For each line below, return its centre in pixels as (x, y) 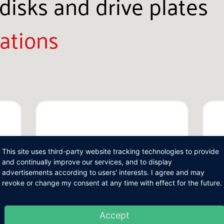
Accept (114, 215)
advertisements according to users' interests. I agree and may (103, 172)
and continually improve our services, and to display (87, 162)
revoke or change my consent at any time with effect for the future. (112, 183)
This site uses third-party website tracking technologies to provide (110, 151)
